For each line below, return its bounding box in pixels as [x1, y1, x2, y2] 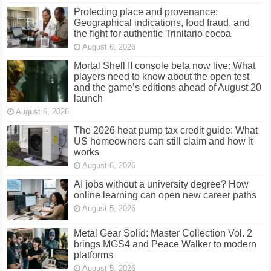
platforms [74, 250, 114, 261]
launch [74, 93, 103, 103]
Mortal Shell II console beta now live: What [74, 60, 256, 71]
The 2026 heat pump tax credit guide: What [74, 125, 258, 135]
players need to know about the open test [74, 71, 250, 82]
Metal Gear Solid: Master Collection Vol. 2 [74, 228, 253, 239]
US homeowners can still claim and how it [74, 135, 253, 146]
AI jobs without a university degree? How [74, 178, 249, 189]
